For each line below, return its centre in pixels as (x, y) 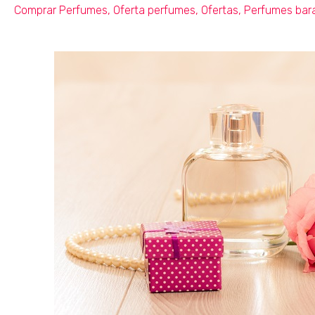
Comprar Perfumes (61, 10)
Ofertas (220, 10)
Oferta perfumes (154, 10)
